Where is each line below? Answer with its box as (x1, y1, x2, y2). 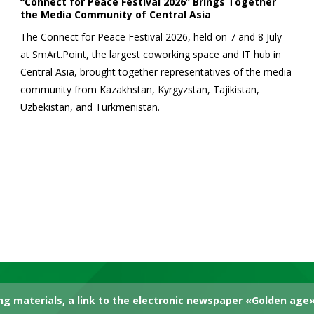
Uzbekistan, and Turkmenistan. (20, 100, 160, 114)
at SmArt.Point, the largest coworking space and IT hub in (20, 48, 281, 62)
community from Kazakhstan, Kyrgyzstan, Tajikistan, (20, 83, 259, 97)
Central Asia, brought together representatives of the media (20, 65, 292, 79)
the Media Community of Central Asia (20, 8, 211, 22)
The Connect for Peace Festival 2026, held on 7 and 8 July (20, 30, 282, 44)
